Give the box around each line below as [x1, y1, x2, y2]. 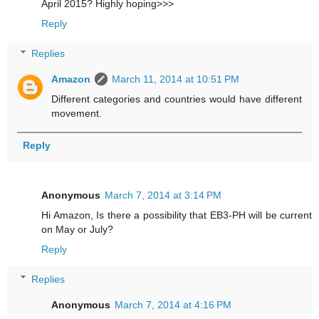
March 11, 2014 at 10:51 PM [112, 73, 240, 85]
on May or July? [41, 223, 113, 235]
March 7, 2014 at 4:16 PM [115, 298, 232, 310]
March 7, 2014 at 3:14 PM [105, 189, 221, 201]
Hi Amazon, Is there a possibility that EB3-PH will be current [41, 209, 312, 221]
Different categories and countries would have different [51, 93, 302, 105]
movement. [51, 107, 103, 119]
